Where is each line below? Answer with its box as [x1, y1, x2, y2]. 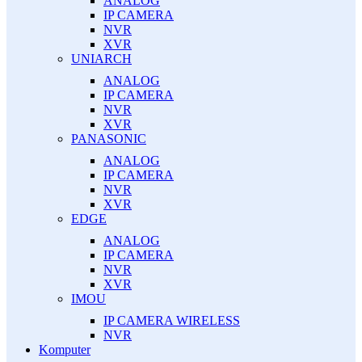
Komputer [39, 342, 90, 356]
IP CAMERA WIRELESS [103, 313, 240, 327]
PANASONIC [71, 131, 146, 145]
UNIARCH [71, 51, 132, 65]
